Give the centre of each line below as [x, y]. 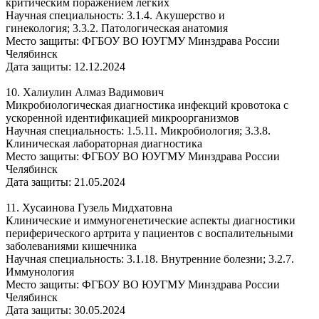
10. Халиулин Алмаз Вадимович [85, 92]
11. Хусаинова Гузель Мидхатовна [89, 207]
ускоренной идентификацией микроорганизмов [122, 117]
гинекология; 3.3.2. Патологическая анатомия [117, 28]
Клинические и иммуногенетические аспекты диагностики [151, 220]
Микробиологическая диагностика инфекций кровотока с [147, 105]
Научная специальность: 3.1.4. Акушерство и [115, 15]
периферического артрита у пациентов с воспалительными [150, 233]
